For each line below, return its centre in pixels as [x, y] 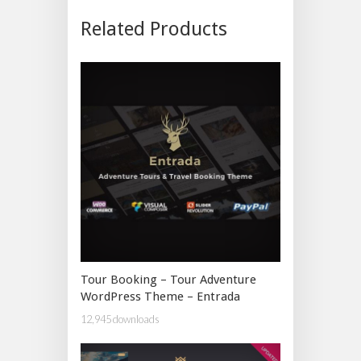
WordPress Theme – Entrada [160, 297]
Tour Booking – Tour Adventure [168, 280]
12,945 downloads [120, 319]
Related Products [154, 29]
